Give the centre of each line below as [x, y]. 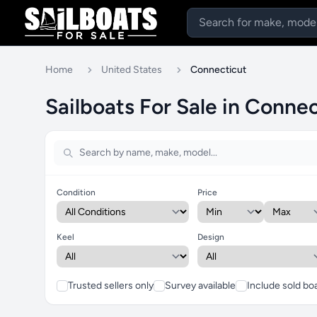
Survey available [200, 286]
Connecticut [218, 70]
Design [211, 237]
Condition [76, 192]
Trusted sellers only [111, 286]
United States [132, 70]
